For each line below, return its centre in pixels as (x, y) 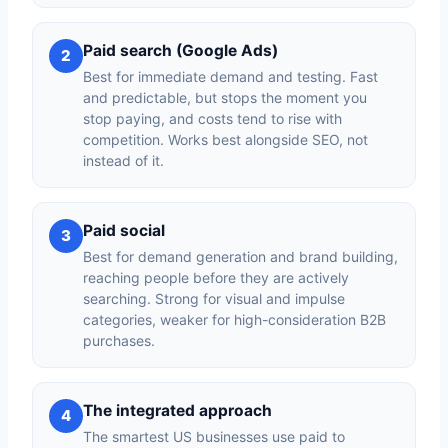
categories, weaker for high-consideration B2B (234, 319)
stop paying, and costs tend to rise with (212, 118)
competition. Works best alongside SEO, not (225, 139)
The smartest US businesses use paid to (214, 436)
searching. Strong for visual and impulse (214, 298)
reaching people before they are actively (216, 277)
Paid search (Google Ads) (180, 50)
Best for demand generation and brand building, (240, 256)
